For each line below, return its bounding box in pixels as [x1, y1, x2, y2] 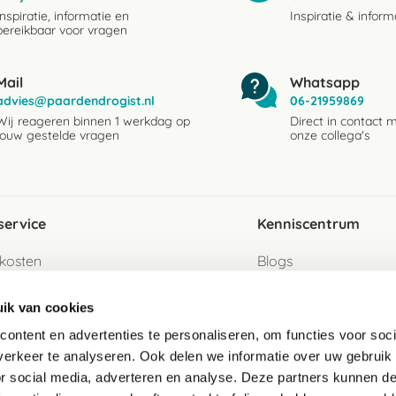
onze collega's [290, 127, 370, 143]
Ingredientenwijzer [256, 280, 376, 298]
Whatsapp [290, 73, 360, 91]
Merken [256, 308, 305, 326]
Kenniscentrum [256, 215, 360, 232]
